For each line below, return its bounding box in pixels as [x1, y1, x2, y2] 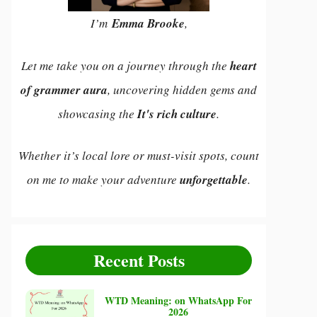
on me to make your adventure [27, 171, 180, 188]
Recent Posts [93, 247, 185, 272]
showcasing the [58, 105, 137, 122]
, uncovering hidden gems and [108, 81, 257, 98]
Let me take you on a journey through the [21, 57, 230, 74]
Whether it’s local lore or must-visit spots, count [18, 147, 259, 163]
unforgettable [180, 171, 248, 188]
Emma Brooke [111, 15, 185, 32]
